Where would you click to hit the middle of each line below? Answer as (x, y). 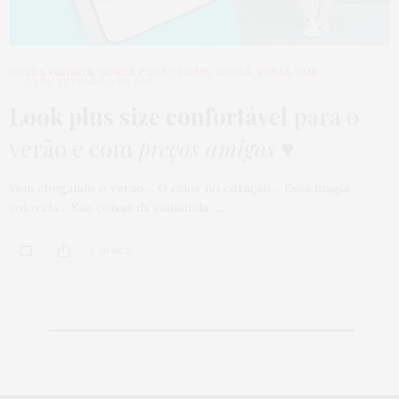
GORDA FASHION (51, 72)
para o (323, 116)
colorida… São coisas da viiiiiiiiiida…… (118, 207)
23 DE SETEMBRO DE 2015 (90, 81)
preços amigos (207, 148)
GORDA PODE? (136, 72)
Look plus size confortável (148, 116)
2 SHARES (110, 251)
